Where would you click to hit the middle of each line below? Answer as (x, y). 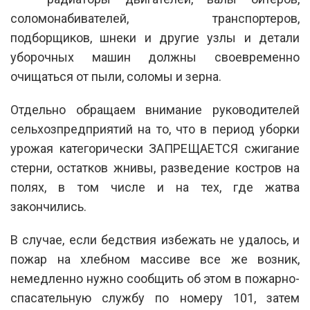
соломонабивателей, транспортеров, (155, 18)
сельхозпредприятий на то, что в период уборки (155, 129)
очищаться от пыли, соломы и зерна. (116, 76)
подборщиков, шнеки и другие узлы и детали (155, 37)
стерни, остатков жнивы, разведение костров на (155, 167)
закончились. (48, 206)
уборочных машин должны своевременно (155, 57)
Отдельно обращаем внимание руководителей (155, 109)
